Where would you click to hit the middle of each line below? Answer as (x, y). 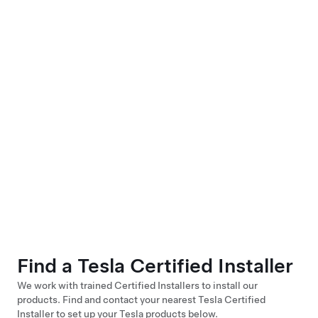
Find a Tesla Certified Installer (155, 265)
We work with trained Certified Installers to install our (137, 285)
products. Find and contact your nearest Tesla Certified (141, 300)
